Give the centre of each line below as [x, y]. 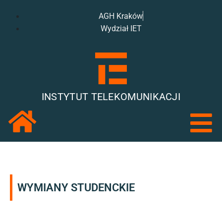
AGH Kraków [121, 16]
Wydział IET [121, 28]
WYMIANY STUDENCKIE [76, 188]
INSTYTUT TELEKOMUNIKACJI [111, 97]
